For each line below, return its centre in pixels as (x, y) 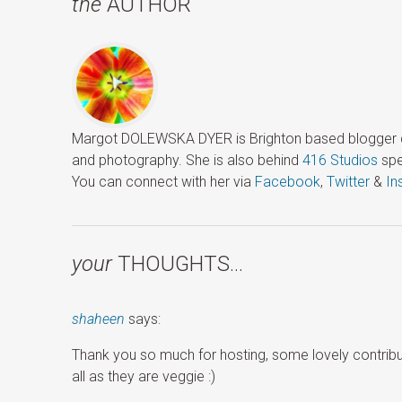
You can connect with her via (164, 182)
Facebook (288, 182)
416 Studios (341, 161)
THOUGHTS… (178, 264)
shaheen (99, 319)
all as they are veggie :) (144, 377)
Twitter (349, 182)
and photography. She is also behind (188, 161)
